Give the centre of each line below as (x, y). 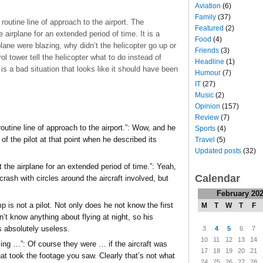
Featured (209, 28)
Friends (207, 50)
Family (205, 17)
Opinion (208, 106)
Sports (205, 128)
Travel (205, 139)
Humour (208, 73)
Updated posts (218, 151)
